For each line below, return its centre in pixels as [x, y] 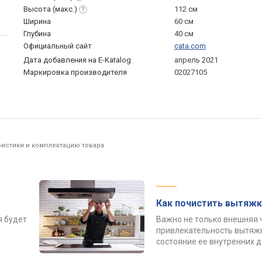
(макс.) [65, 9]
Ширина [37, 21]
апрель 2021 [196, 60]
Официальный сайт [58, 46]
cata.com [190, 46]
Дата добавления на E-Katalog [77, 60]
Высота [38, 9]
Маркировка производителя [75, 72]
